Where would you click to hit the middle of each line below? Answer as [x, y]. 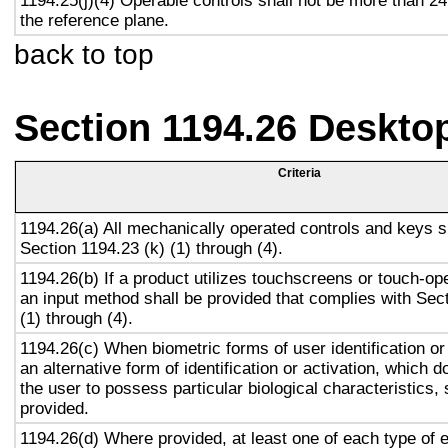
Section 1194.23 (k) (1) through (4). [151, 248]
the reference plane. [94, 20]
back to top [84, 54]
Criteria [299, 173]
